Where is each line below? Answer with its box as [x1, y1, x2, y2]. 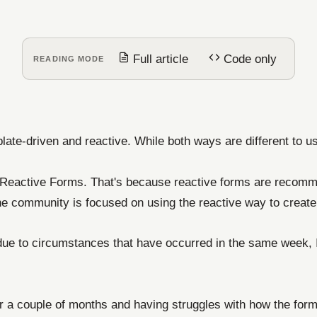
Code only [220, 52, 277, 66]
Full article [129, 52, 189, 66]
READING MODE [33, 54, 105, 64]
